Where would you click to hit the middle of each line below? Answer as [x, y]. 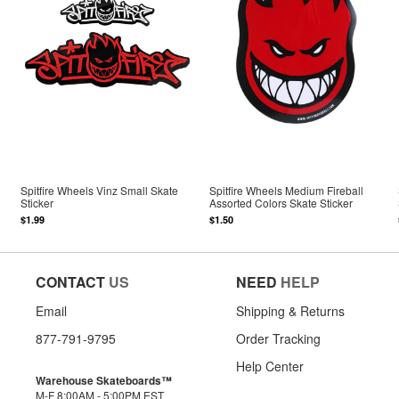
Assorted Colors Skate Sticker [281, 203]
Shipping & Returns [290, 310]
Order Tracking [278, 338]
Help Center [270, 366]
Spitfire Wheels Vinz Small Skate [100, 191]
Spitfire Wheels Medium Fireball [287, 191]
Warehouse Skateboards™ [104, 380]
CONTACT [70, 281]
